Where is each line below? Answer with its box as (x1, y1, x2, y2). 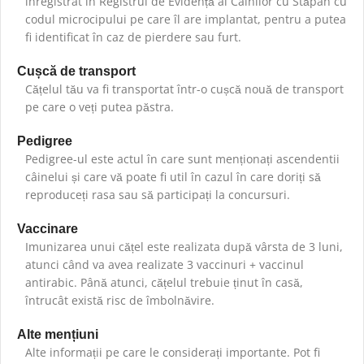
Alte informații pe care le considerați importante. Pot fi (25, 344, 320, 361)
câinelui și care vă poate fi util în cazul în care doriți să (25, 169, 321, 185)
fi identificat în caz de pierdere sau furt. (25, 29, 241, 45)
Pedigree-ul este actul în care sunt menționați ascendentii (25, 151, 340, 167)
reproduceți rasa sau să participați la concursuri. (25, 187, 290, 203)
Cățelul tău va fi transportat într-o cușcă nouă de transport (25, 81, 344, 97)
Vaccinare (17, 222, 78, 236)
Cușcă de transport (17, 64, 136, 79)
